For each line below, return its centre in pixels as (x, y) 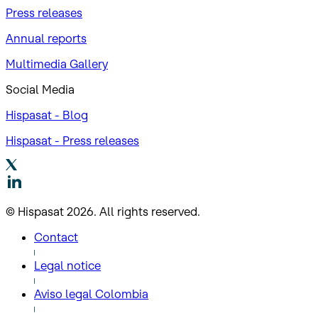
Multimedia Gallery (57, 64)
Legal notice (67, 266)
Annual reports (46, 39)
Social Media (40, 90)
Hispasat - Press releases (72, 141)
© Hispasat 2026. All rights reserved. (103, 212)
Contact (56, 237)
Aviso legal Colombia (91, 294)
